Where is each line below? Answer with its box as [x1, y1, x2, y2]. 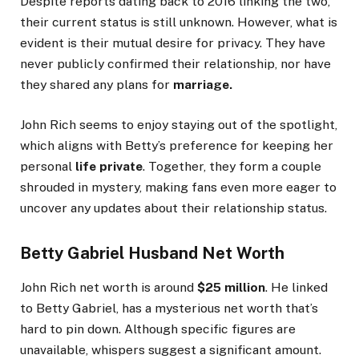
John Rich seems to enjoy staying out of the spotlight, [20, 117, 337, 133]
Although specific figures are [121, 321, 296, 337]
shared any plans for [46, 77, 173, 93]
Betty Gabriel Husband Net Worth [20, 243, 284, 263]
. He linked [265, 279, 328, 295]
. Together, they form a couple [143, 159, 321, 175]
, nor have [275, 56, 331, 72]
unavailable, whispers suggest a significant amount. [20, 341, 321, 357]
